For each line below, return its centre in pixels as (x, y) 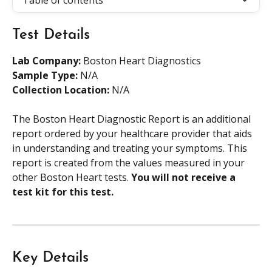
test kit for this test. (64, 192)
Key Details (50, 258)
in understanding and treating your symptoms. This (131, 148)
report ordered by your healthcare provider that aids (133, 134)
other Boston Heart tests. (72, 178)
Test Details (51, 35)
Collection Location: (62, 90)
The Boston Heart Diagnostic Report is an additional (133, 119)
